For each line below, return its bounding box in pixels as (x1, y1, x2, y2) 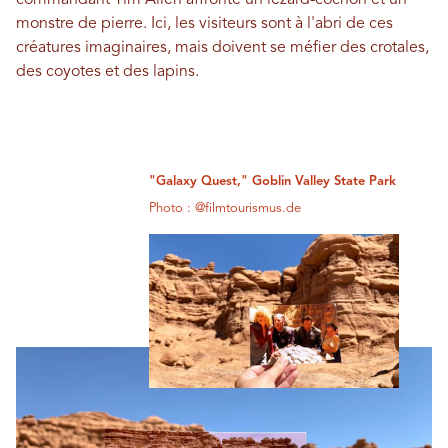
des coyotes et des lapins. (16, 64, 199, 81)
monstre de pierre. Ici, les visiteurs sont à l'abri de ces (16, 16, 393, 33)
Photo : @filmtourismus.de (149, 202, 302, 216)
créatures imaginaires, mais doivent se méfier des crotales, (16, 40, 429, 57)
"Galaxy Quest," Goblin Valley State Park (149, 175, 397, 189)
